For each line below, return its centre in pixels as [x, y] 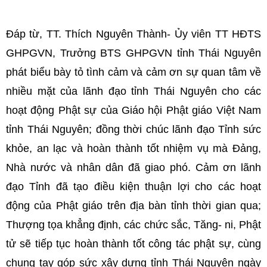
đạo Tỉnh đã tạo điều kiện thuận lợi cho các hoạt [133, 187]
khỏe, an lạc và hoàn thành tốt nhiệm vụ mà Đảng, [133, 148]
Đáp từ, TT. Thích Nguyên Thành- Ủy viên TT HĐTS [133, 34]
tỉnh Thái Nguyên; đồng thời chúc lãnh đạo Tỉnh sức [133, 129]
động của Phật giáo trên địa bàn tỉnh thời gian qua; [133, 206]
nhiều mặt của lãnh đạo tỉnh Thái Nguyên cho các [133, 91]
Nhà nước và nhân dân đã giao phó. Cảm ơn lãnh [133, 167]
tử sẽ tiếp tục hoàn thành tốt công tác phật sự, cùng [133, 244]
